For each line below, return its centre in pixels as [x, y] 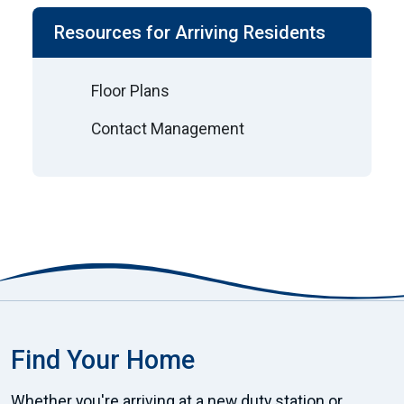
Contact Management [168, 129]
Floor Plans [130, 91]
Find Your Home [103, 359]
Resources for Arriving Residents [190, 32]
